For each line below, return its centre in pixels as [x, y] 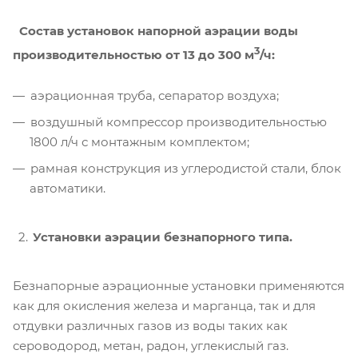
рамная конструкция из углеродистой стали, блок [186, 168]
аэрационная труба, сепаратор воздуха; [156, 95]
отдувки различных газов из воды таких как [150, 325]
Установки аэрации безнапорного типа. [164, 237]
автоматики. [68, 188]
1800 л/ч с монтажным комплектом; [141, 141]
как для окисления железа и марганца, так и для [164, 305]
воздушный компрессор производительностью [179, 121]
